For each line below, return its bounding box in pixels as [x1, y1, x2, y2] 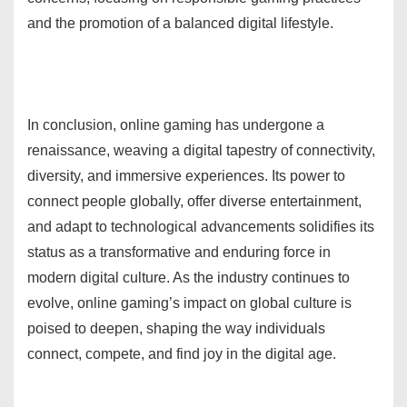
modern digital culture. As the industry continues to [27, 269, 350, 285]
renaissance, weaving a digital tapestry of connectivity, [27, 142, 375, 158]
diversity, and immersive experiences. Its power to [27, 167, 345, 184]
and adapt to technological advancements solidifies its [27, 218, 374, 234]
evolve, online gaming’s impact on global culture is [27, 294, 352, 311]
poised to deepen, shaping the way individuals [27, 320, 325, 336]
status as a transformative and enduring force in [27, 243, 331, 260]
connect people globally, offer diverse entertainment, [27, 193, 362, 209]
